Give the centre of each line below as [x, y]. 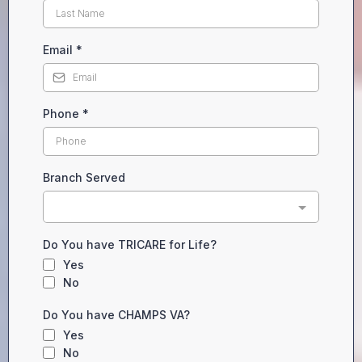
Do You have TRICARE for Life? [130, 245]
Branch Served [84, 178]
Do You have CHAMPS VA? [116, 315]
